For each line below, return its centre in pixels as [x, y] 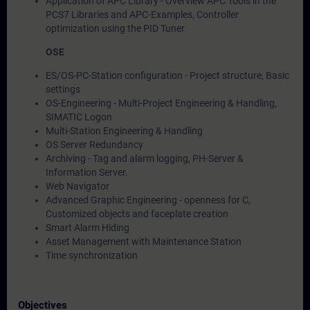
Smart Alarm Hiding [88, 228]
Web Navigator [77, 186]
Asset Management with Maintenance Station [144, 241]
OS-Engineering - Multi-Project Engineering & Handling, [161, 103]
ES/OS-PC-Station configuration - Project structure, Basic [167, 75]
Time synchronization [92, 255]
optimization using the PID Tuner [115, 28]
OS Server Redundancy [94, 145]
